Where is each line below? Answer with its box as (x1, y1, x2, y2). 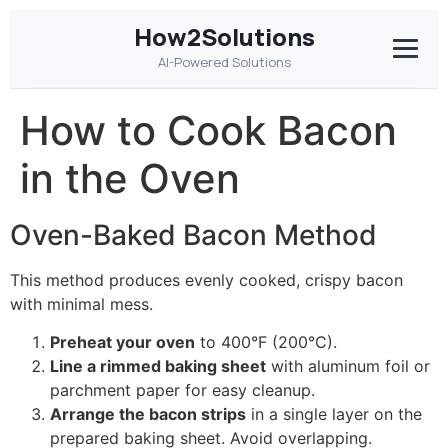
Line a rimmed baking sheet (50, 356, 266, 377)
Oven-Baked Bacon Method (10, 218, 377, 252)
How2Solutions (133, 20, 315, 53)
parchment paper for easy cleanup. (50, 380, 315, 401)
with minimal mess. (10, 294, 153, 314)
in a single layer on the (246, 404, 422, 425)
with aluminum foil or (266, 356, 430, 377)
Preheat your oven (50, 332, 195, 353)
